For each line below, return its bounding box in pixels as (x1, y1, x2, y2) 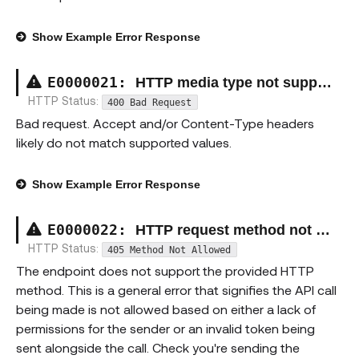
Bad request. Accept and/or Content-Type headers (16, 115, 314, 131)
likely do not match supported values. (16, 134, 232, 150)
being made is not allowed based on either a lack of (16, 301, 316, 317)
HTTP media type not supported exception (135, 74, 317, 91)
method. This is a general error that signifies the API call (16, 282, 337, 298)
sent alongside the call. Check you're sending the (16, 340, 300, 356)
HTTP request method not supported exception (135, 221, 316, 238)
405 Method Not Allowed (107, 244, 232, 256)
